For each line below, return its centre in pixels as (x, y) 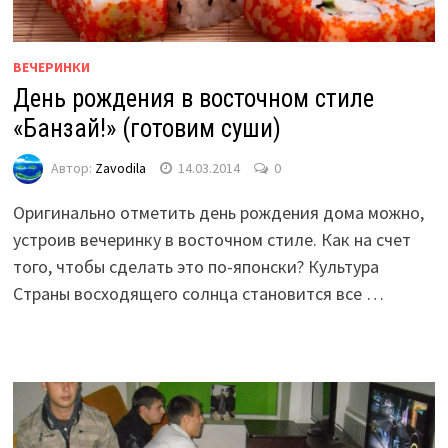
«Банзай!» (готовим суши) (146, 129)
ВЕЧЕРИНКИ (51, 67)
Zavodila (120, 167)
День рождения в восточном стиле (193, 99)
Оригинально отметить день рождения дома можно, (218, 213)
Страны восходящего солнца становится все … (198, 294)
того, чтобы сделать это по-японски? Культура (195, 267)
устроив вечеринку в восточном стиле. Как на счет (211, 240)
